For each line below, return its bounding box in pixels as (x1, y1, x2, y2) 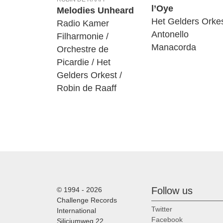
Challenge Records (57, 196, 117, 205)
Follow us (151, 185, 193, 197)
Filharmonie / (57, 31, 109, 42)
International (57, 207, 96, 215)
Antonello (151, 29, 189, 40)
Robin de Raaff (57, 83, 116, 94)
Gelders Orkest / (57, 70, 122, 81)
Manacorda (151, 42, 196, 53)
